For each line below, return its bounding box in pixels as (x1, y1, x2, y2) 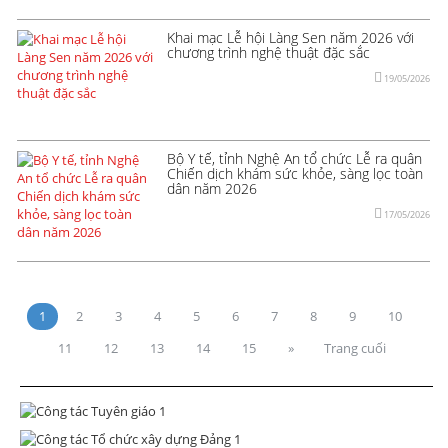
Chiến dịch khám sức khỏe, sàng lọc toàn (167, 163, 423, 183)
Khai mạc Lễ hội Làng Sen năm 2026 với (167, 27, 414, 47)
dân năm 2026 (167, 178, 257, 198)
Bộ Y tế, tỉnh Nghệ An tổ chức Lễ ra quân (167, 148, 422, 168)
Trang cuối (323, 338, 386, 357)
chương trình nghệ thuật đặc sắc (167, 42, 370, 62)
